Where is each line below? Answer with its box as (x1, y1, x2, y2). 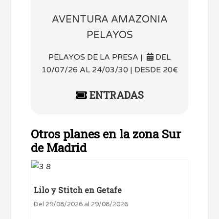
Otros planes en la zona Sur (31, 126, 181, 142)
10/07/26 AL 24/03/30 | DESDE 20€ (41, 65, 178, 75)
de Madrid (31, 139, 87, 155)
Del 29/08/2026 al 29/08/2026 (34, 200, 129, 208)
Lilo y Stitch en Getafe (34, 184, 122, 195)
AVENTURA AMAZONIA (51, 14, 168, 26)
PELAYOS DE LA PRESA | (48, 52, 147, 62)
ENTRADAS (87, 88, 144, 101)
